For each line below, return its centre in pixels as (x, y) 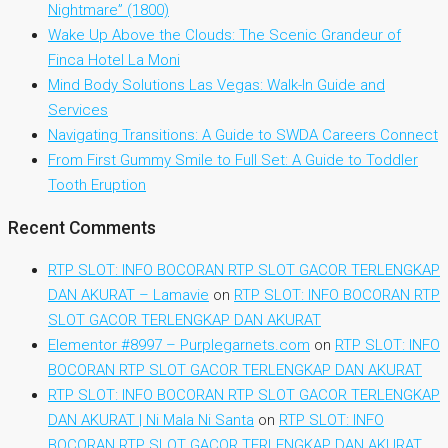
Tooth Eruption (97, 185)
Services (78, 110)
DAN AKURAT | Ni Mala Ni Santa (151, 420)
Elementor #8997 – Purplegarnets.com (179, 345)
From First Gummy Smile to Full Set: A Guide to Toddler (233, 160)
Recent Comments (82, 227)
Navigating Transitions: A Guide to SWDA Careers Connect (243, 135)
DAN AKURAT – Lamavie (128, 295)
